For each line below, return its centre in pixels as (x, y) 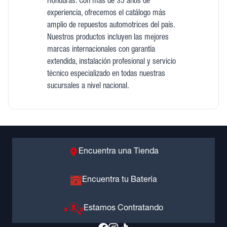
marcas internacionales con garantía (101, 50)
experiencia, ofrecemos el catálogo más (106, 14)
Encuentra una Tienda (119, 152)
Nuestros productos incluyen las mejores (108, 38)
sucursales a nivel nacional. (88, 87)
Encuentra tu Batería (119, 180)
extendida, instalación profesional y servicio (111, 62)
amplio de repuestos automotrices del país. (111, 26)
